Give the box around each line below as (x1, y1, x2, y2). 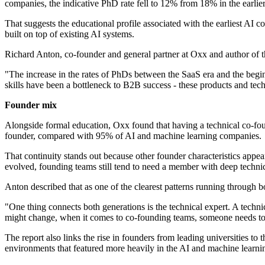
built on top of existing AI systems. (5, 29, 134, 40)
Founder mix (5, 100, 57, 111)
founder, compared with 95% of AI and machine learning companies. (5, 131, 261, 141)
